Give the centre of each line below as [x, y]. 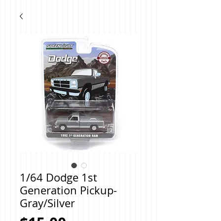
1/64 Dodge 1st [58, 177]
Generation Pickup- [68, 190]
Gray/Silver [47, 203]
